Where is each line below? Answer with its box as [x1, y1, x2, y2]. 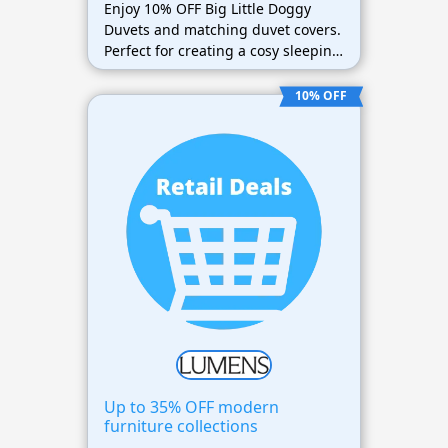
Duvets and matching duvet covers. [103, 20, 341, 40]
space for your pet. [103, 62, 230, 82]
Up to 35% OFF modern [103, 396, 279, 419]
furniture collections [103, 415, 258, 438]
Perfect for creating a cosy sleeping [103, 41, 341, 61]
